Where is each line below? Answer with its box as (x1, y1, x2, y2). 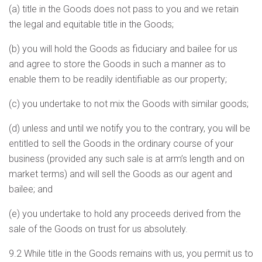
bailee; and (9, 184, 53, 195)
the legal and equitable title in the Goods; (9, 19, 174, 30)
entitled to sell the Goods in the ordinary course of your (9, 138, 233, 149)
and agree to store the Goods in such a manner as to (9, 58, 226, 70)
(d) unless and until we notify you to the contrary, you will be (9, 123, 250, 134)
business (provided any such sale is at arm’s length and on (9, 153, 244, 164)
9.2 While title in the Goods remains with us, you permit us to (9, 248, 253, 259)
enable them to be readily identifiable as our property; (9, 74, 227, 85)
